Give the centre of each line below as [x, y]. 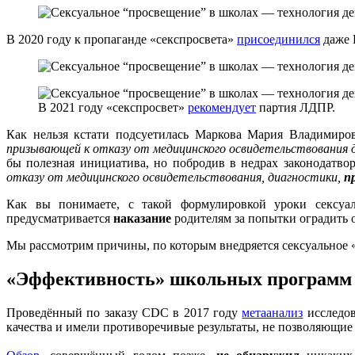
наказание [142, 219]
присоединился [279, 40]
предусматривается [60, 219]
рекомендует [222, 108]
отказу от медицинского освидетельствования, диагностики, [175, 177]
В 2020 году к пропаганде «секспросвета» [122, 40]
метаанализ [273, 313]
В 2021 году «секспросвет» [113, 108]
